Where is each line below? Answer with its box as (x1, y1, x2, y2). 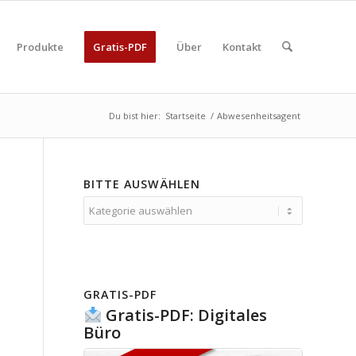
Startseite (165, 110, 206, 122)
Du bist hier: (109, 110, 161, 122)
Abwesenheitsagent (217, 110, 300, 122)
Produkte (16, 40, 64, 54)
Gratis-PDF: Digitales (102, 304, 268, 326)
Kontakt (222, 40, 261, 54)
